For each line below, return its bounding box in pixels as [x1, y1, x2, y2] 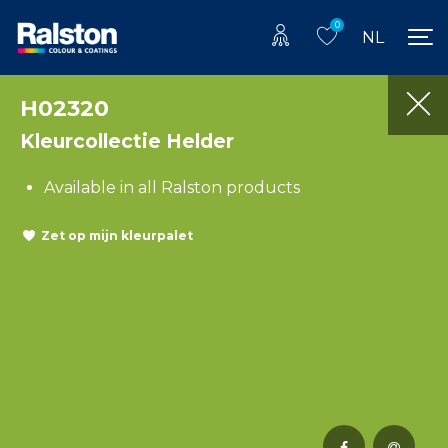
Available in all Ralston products [44, 177, 300, 197]
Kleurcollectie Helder [20, 128, 234, 153]
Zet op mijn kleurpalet [41, 228, 193, 244]
